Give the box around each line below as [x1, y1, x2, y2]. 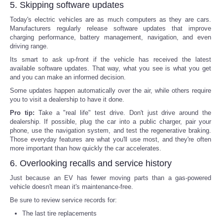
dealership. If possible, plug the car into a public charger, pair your [10, 117, 211, 125]
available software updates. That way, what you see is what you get [10, 64, 211, 72]
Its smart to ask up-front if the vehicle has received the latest [10, 55, 211, 63]
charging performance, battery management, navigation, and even [10, 33, 211, 41]
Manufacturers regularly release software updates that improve [10, 24, 211, 32]
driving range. [10, 42, 48, 50]
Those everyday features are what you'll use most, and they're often [10, 135, 211, 143]
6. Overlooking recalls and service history [10, 158, 172, 168]
